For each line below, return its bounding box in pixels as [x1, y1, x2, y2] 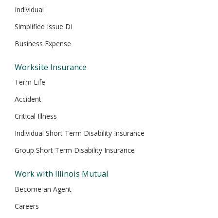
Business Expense [15, 39, 71, 49]
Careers [15, 201, 39, 211]
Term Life [15, 77, 45, 87]
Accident [15, 94, 41, 104]
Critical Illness [15, 111, 57, 121]
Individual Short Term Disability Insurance [15, 128, 145, 138]
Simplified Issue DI [15, 22, 73, 32]
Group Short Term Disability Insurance [15, 145, 135, 155]
